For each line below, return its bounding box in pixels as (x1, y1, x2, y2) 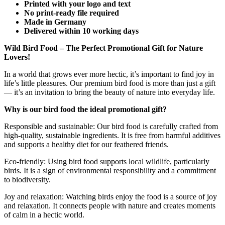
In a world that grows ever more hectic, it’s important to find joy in (4, 70, 214, 79)
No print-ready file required (24, 9, 119, 18)
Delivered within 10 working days (24, 27, 139, 36)
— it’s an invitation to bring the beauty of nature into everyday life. (4, 88, 215, 97)
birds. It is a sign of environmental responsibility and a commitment (4, 166, 216, 175)
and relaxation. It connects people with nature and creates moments (4, 201, 215, 210)
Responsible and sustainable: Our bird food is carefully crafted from (4, 122, 218, 131)
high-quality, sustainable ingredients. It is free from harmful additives (4, 131, 220, 140)
